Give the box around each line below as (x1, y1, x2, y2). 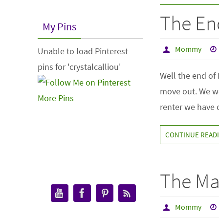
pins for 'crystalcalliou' (38, 61, 121, 72)
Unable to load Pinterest (38, 45, 128, 57)
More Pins (38, 92, 74, 104)
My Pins (43, 20, 76, 33)
